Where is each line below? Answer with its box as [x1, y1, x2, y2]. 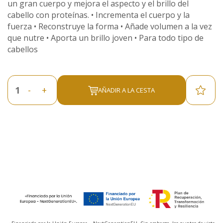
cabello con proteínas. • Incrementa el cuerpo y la [7, 9, 190, 20]
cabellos [7, 44, 38, 55]
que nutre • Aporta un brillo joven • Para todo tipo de [7, 32, 204, 43]
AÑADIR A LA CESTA [98, 85, 155, 95]
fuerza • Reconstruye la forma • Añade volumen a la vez [7, 21, 212, 32]
